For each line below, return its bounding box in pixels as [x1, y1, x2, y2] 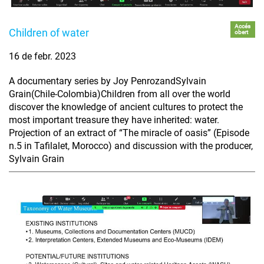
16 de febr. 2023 [9, 51, 76, 62]
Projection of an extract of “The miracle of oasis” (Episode [9, 127, 249, 139]
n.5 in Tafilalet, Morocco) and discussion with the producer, [9, 140, 253, 152]
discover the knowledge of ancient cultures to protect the [9, 101, 243, 113]
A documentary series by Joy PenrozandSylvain [9, 75, 206, 87]
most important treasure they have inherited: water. [9, 114, 219, 126]
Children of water [9, 27, 89, 39]
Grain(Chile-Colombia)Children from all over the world [9, 88, 230, 100]
